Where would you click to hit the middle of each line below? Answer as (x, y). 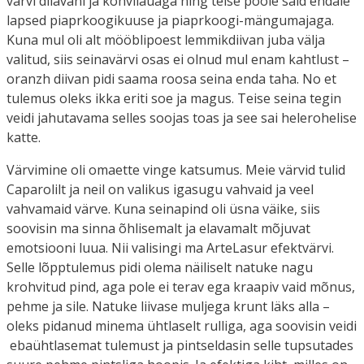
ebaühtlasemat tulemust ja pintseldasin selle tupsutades (180, 345)
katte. (24, 137)
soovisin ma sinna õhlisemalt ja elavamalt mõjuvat (158, 228)
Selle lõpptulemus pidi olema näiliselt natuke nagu (160, 267)
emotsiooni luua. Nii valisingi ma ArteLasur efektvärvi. (170, 247)
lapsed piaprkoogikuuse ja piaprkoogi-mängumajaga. (170, 20)
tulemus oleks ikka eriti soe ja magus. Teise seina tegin (174, 98)
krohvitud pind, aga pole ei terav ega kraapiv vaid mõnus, (181, 286)
